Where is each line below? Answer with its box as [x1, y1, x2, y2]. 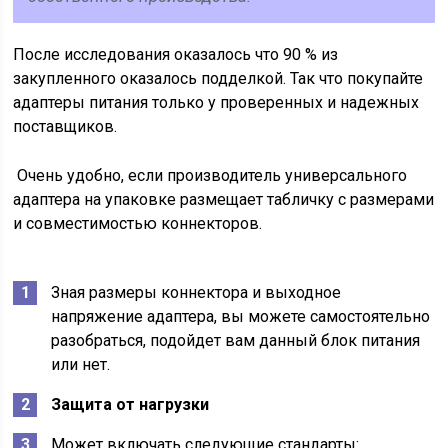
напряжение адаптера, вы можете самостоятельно [51, 307, 431, 326]
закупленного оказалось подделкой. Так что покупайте [13, 69, 424, 88]
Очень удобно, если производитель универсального [13, 166, 408, 185]
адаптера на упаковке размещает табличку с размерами [13, 190, 435, 209]
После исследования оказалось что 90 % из [13, 45, 339, 64]
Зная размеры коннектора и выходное [51, 283, 342, 302]
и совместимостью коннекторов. [13, 214, 263, 233]
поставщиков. [13, 117, 118, 136]
